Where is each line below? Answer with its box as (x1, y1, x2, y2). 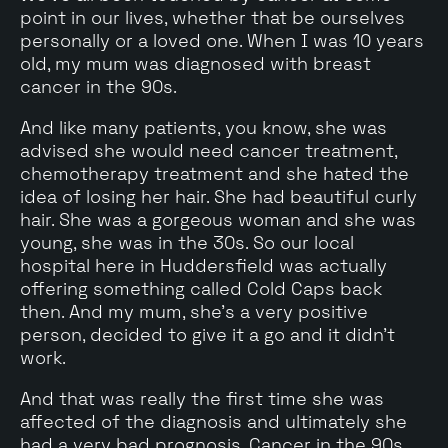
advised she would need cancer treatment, (20, 138, 397, 162)
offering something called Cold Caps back (20, 276, 382, 300)
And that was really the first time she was (20, 386, 384, 410)
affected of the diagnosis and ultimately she (20, 409, 407, 433)
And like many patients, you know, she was (20, 115, 387, 139)
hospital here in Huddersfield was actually (20, 253, 387, 277)
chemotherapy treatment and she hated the (20, 161, 409, 185)
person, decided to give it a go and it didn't (20, 322, 395, 346)
